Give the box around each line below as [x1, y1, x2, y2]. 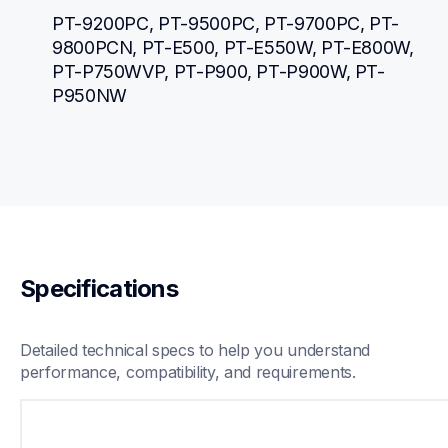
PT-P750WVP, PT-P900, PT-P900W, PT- [52, 60, 385, 82]
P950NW [52, 84, 127, 106]
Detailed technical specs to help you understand [20, 339, 370, 360]
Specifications [20, 273, 178, 303]
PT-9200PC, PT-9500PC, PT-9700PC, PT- [52, 12, 400, 34]
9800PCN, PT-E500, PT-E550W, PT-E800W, [52, 36, 414, 58]
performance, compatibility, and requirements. [20, 361, 356, 382]
